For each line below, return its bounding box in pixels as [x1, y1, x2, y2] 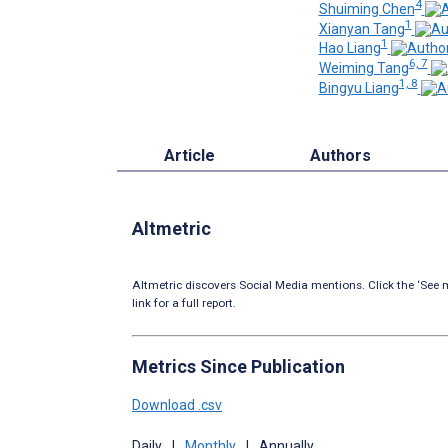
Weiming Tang [318, 59, 409, 76]
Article [164, 145, 216, 165]
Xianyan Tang [318, 20, 405, 37]
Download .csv [132, 396, 222, 413]
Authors [309, 145, 371, 165]
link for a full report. [132, 295, 236, 310]
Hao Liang [318, 40, 381, 57]
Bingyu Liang [318, 79, 399, 96]
